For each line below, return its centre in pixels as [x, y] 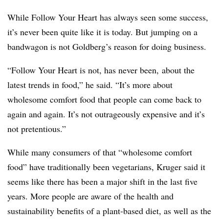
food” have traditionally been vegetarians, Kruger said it [106, 167]
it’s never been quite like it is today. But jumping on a [102, 32]
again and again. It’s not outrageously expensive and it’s [106, 114]
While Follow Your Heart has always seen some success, [108, 17]
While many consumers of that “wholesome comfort [100, 152]
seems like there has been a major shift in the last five [102, 182]
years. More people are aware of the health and [90, 196]
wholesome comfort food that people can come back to [104, 99]
